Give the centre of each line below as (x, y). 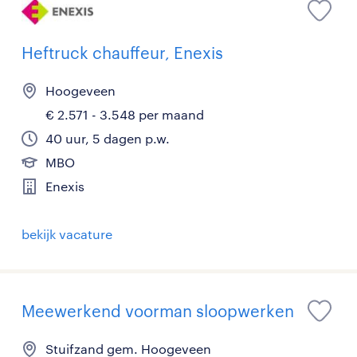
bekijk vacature (67, 234)
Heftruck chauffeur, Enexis (122, 53)
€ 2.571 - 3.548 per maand (125, 115)
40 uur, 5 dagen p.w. (108, 139)
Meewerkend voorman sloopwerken (158, 311)
